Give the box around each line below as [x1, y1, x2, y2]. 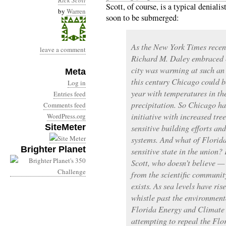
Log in [68, 78, 86, 87]
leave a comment [40, 45, 86, 54]
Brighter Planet [21, 144, 86, 154]
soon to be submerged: [106, 12, 179, 23]
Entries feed [53, 89, 86, 98]
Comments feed [43, 100, 86, 109]
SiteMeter [45, 122, 86, 132]
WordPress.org [47, 111, 86, 121]
